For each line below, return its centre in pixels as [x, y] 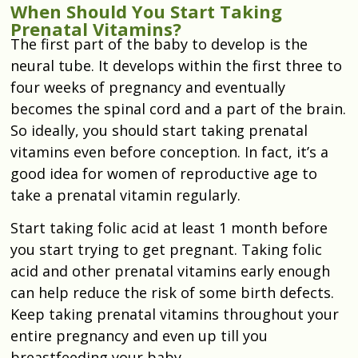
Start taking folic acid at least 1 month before [169, 227]
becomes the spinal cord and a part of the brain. [178, 108]
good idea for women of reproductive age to [164, 173]
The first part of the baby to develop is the [159, 44]
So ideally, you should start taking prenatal [159, 130]
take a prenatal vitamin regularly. [127, 195]
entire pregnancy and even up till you [139, 335]
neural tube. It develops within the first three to [176, 65]
